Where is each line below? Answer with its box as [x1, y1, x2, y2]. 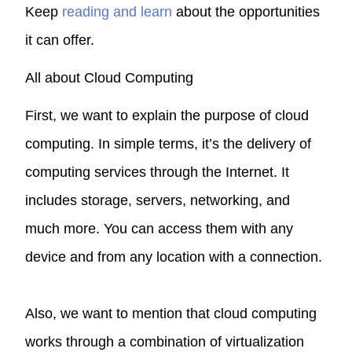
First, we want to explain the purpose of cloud [25, 107, 310, 123]
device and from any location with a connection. [25, 248, 323, 265]
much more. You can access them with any [25, 220, 294, 236]
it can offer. [25, 31, 95, 48]
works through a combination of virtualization [25, 333, 305, 350]
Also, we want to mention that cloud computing [25, 305, 317, 321]
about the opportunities [172, 3, 321, 20]
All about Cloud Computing [25, 69, 194, 86]
